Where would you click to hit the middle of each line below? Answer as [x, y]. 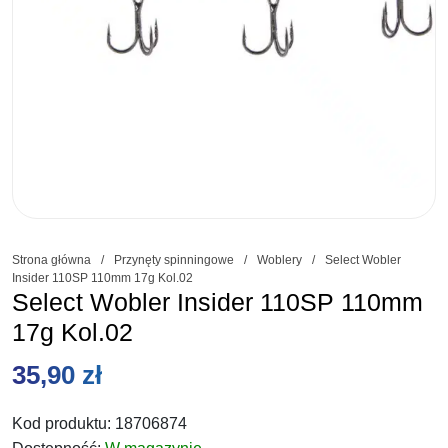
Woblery [279, 260]
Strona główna [51, 260]
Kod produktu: [63, 424]
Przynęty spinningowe [174, 260]
